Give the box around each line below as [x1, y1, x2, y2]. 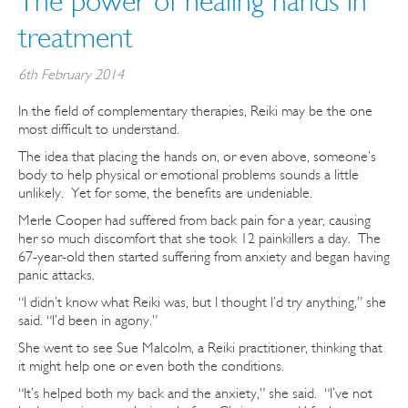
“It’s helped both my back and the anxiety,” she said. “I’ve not [18, 384, 372, 402]
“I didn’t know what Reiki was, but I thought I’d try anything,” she [18, 293, 386, 311]
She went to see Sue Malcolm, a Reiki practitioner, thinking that [18, 339, 382, 356]
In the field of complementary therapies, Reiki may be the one [18, 102, 372, 119]
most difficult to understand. [18, 120, 179, 138]
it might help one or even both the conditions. [18, 357, 284, 374]
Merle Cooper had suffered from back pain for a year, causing [18, 211, 371, 229]
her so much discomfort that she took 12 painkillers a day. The [18, 229, 381, 247]
